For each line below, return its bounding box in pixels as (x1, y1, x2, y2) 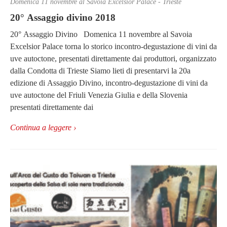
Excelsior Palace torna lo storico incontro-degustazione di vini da (10, 42, 217, 51)
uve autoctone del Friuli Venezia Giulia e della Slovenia (10, 91, 187, 100)
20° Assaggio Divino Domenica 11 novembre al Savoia (10, 30, 192, 39)
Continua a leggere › (10, 123, 76, 132)
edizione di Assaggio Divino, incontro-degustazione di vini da (10, 79, 208, 88)
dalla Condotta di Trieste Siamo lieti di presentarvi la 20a (10, 66, 191, 75)
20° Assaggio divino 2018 (10, 12, 116, 23)
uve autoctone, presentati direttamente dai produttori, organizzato (10, 54, 216, 63)
